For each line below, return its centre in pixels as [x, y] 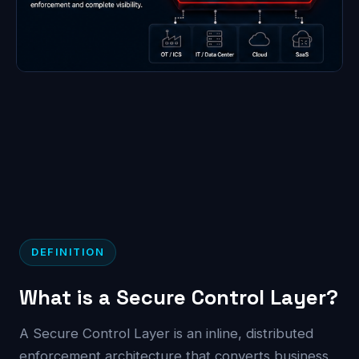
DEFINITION [68, 252]
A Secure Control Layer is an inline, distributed [166, 333]
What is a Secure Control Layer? [179, 297]
